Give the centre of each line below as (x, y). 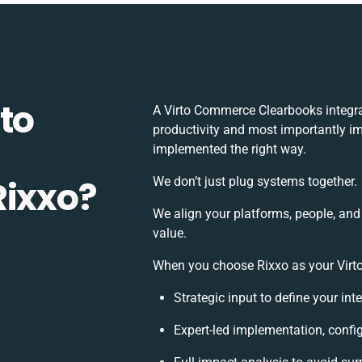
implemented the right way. (229, 149)
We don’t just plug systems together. (255, 181)
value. (169, 233)
